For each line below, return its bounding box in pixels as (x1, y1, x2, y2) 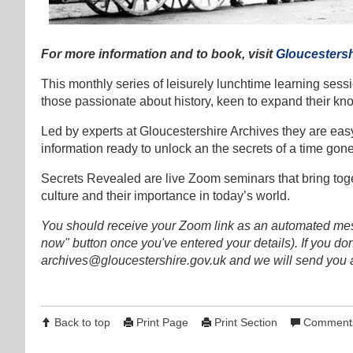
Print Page (136, 316, 188, 329)
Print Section (214, 316, 277, 329)
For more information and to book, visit (41, 47, 276, 61)
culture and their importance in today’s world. (41, 189, 290, 203)
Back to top (54, 316, 110, 329)
